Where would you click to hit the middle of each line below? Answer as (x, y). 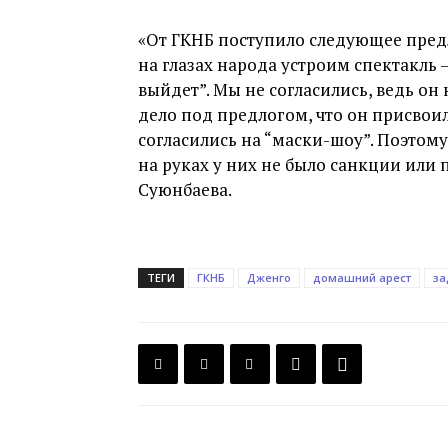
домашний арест (362, 277)
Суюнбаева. (185, 189)
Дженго (269, 277)
